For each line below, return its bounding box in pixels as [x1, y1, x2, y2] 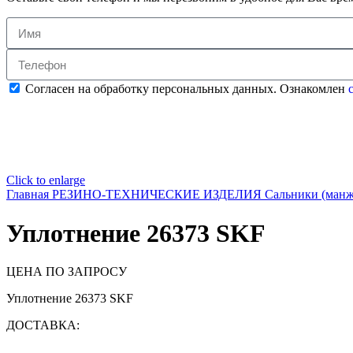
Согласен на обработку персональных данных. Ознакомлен [25, 82, 345, 96]
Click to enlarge [6, 173, 85, 188]
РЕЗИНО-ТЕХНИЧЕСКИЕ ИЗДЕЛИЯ [52, 188, 265, 202]
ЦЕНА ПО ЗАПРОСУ [6, 264, 127, 278]
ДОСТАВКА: [6, 318, 80, 332]
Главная [6, 188, 52, 202]
